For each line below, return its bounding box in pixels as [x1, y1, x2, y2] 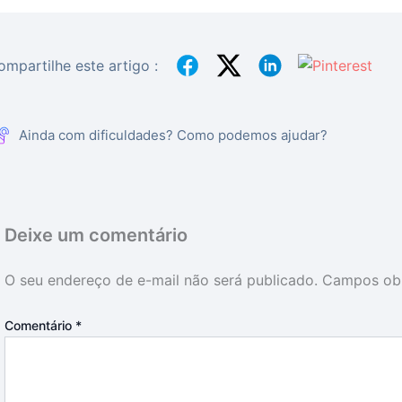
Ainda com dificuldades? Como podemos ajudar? [19, 127, 328, 144]
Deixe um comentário [4, 224, 188, 246]
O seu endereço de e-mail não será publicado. [4, 271, 319, 289]
